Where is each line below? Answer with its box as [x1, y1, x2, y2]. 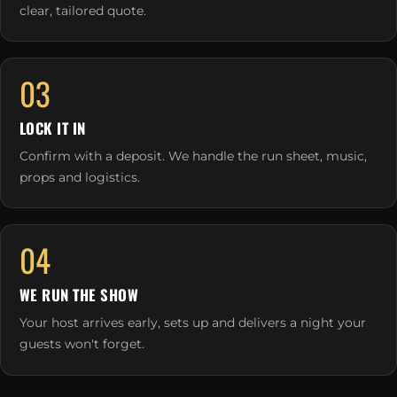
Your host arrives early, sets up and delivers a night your [19, 315, 366, 331]
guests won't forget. [19, 336, 144, 353]
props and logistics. [19, 168, 140, 185]
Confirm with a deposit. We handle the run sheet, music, [19, 147, 367, 164]
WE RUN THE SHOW [19, 284, 139, 307]
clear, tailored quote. [19, 2, 146, 19]
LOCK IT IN [19, 117, 86, 140]
